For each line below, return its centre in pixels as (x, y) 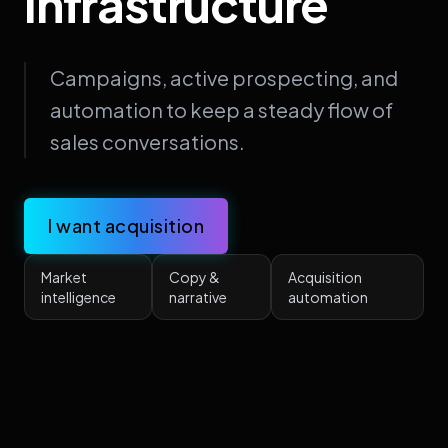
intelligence (78, 296)
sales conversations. (147, 141)
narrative (197, 296)
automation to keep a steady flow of (221, 109)
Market (64, 276)
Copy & (194, 276)
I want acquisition (126, 225)
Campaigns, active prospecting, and (224, 77)
